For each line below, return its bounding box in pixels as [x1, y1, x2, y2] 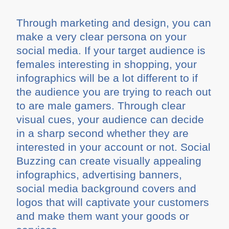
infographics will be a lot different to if [16, 72, 198, 84]
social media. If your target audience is [16, 44, 206, 56]
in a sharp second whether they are [16, 127, 189, 139]
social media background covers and [16, 182, 197, 194]
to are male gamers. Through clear [16, 99, 186, 111]
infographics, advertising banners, [16, 168, 182, 180]
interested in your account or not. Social [16, 141, 211, 153]
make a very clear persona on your [16, 30, 187, 42]
